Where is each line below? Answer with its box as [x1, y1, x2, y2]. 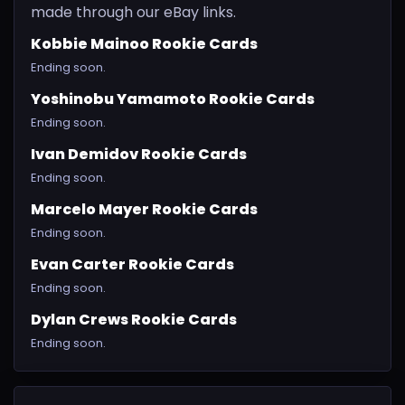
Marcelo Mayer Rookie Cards [31, 198, 258, 220]
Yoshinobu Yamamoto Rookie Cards [31, 88, 315, 109]
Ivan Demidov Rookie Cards [31, 143, 247, 165]
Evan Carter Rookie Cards [31, 253, 234, 275]
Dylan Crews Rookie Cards [31, 308, 237, 330]
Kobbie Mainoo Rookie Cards [31, 33, 258, 54]
